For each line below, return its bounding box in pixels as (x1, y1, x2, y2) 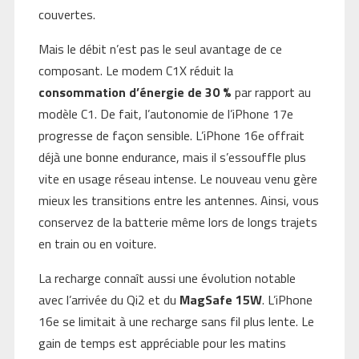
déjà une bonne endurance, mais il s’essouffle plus (38, 147, 306, 167)
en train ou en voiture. (38, 234, 156, 254)
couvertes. (38, 5, 95, 25)
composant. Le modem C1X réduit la (38, 61, 233, 81)
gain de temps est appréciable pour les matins (38, 333, 286, 353)
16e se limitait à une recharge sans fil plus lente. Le (38, 312, 314, 332)
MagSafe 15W (179, 290, 262, 310)
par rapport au (231, 83, 311, 103)
